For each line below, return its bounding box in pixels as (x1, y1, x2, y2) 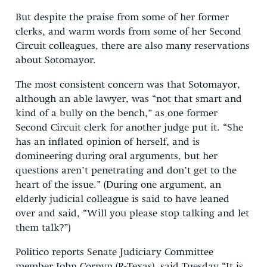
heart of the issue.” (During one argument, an (15, 179, 221, 190)
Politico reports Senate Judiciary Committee (15, 247, 213, 257)
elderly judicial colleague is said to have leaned (15, 194, 229, 204)
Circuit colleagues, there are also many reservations (15, 41, 250, 51)
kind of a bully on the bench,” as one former (15, 108, 218, 119)
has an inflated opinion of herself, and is (15, 136, 200, 147)
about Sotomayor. (15, 55, 96, 66)
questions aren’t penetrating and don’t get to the (15, 165, 237, 176)
